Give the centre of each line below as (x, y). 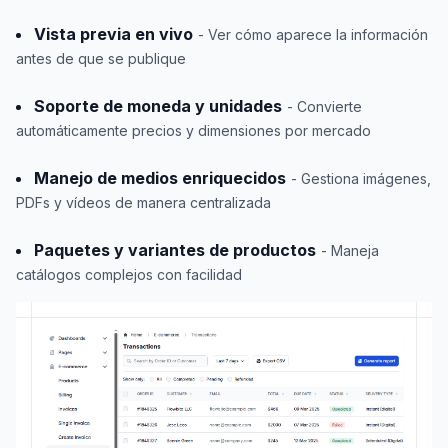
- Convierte (324, 107)
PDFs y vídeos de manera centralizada (143, 203)
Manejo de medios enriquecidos (160, 178)
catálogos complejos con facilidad (129, 275)
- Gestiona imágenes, (361, 179)
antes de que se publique (101, 59)
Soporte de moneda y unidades (158, 106)
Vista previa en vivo (113, 34)
